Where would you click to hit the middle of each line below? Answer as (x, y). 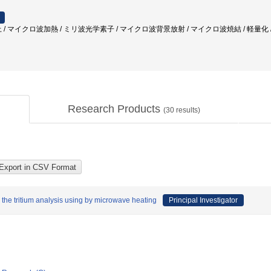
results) (187, 110)
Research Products (116, 109)
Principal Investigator (203, 200)
